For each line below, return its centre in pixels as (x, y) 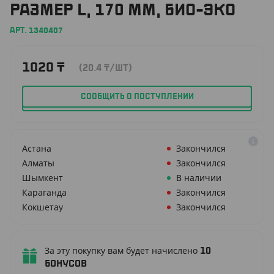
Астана (37, 148)
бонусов (66, 264)
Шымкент (43, 178)
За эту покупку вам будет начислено (122, 250)
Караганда (44, 192)
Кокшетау (43, 207)
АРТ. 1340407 (36, 31)
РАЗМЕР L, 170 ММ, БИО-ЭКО (123, 10)
